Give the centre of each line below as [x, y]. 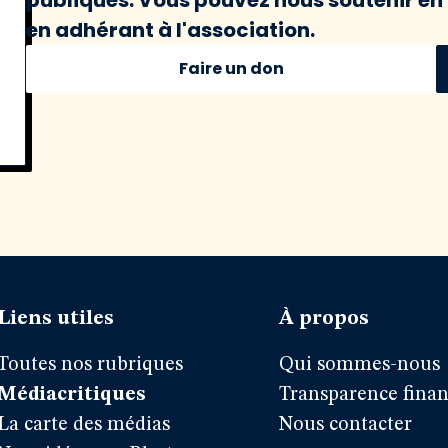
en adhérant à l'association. [170, 29]
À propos [324, 319]
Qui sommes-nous [360, 365]
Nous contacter [346, 425]
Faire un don [231, 68]
